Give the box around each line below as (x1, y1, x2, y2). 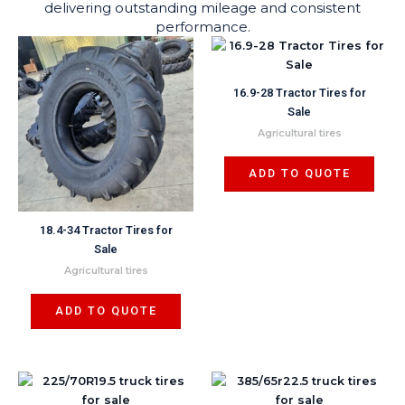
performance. (155, 17, 250, 35)
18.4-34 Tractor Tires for (39, 223, 173, 238)
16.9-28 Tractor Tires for (232, 86, 366, 100)
